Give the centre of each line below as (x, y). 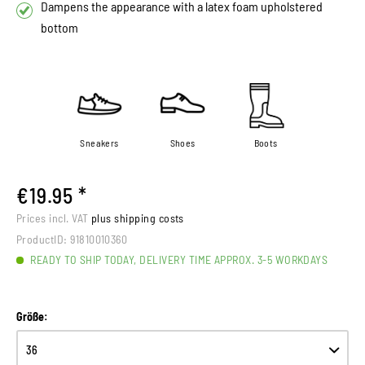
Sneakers (99, 143)
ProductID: (42, 240)
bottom (59, 28)
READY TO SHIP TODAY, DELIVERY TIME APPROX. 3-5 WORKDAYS (178, 260)
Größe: (32, 317)
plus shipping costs (138, 218)
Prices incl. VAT (54, 218)
